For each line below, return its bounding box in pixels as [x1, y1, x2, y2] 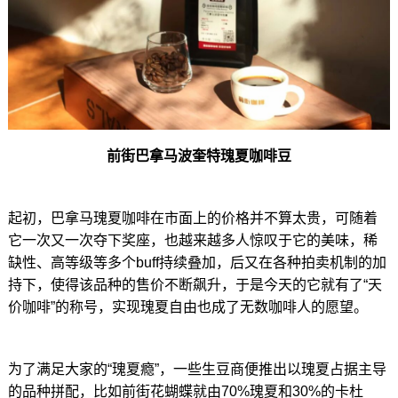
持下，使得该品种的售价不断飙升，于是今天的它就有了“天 [7, 276, 382, 292]
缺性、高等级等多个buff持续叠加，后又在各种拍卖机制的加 [7, 254, 386, 270]
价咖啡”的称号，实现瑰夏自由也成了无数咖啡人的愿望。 [7, 298, 368, 314]
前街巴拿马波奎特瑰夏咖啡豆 [106, 147, 291, 163]
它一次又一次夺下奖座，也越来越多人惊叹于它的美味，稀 [7, 232, 378, 248]
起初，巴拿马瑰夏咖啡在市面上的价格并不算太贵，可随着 [7, 210, 378, 226]
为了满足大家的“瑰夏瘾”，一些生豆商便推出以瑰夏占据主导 [7, 361, 386, 377]
